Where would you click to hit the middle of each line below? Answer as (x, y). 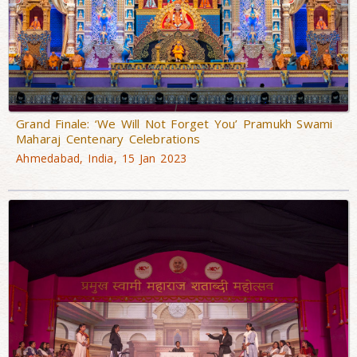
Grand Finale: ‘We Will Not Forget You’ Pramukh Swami (175, 124)
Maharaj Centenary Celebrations (108, 139)
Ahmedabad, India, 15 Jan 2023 (102, 159)
